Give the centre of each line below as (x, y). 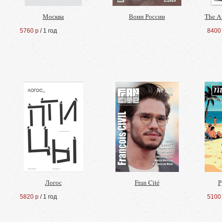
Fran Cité (147, 182)
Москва (53, 16)
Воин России (147, 16)
